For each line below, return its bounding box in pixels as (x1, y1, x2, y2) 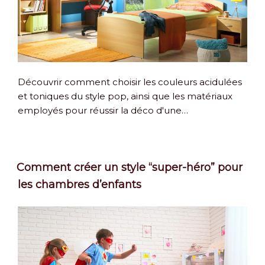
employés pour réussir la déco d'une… (18, 105, 188, 116)
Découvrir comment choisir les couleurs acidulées (18, 76, 242, 88)
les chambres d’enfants (18, 178, 141, 191)
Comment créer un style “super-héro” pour (17, 161, 243, 174)
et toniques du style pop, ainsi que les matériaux (18, 91, 232, 102)
